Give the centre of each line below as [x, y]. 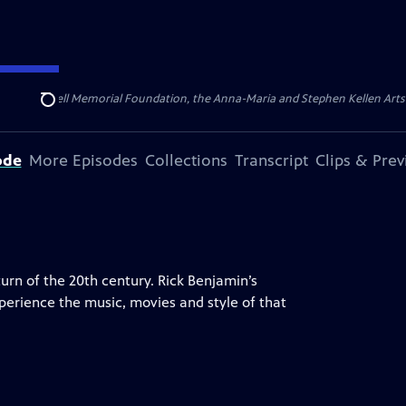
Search [62, 110]
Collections [186, 160]
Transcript [271, 160]
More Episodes [83, 160]
